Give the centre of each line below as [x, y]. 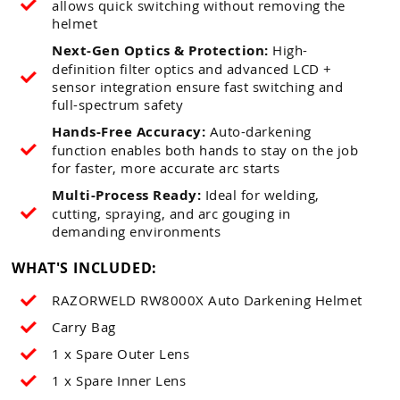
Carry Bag [84, 326]
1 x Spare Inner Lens [119, 380]
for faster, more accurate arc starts [166, 167]
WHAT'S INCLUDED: [85, 267]
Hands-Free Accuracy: [129, 131]
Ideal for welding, [260, 194]
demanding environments [137, 231]
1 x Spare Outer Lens [121, 353]
